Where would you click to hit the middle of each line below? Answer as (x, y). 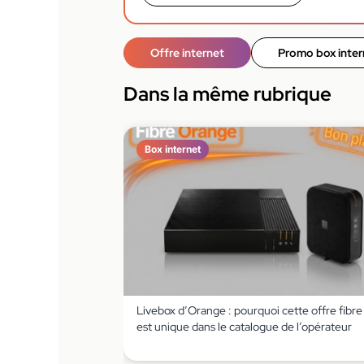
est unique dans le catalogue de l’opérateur (244, 326)
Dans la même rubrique (227, 93)
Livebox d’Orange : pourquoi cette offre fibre (249, 310)
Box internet (173, 149)
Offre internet (187, 52)
